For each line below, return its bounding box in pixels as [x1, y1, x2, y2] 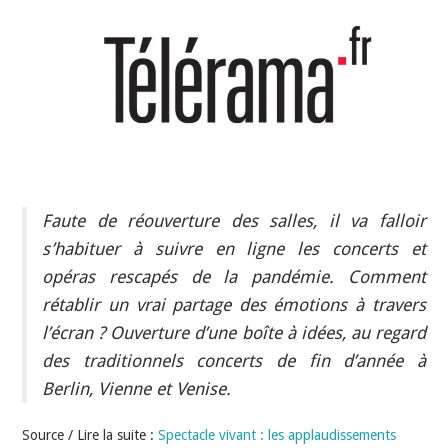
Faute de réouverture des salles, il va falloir [42, 210, 426, 231]
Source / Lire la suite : [22, 426, 159, 443]
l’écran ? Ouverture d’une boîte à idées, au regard [42, 322, 426, 343]
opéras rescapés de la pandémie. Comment [42, 266, 426, 287]
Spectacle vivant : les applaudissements [158, 426, 397, 443]
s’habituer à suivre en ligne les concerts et [42, 238, 426, 259]
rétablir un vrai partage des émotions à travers [42, 294, 426, 315]
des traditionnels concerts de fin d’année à [42, 350, 426, 371]
